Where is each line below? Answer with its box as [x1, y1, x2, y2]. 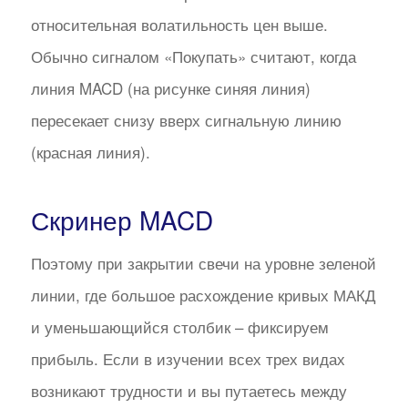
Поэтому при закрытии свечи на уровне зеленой [30, 250, 376, 274]
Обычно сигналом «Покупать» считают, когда [30, 45, 356, 68]
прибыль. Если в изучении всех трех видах [30, 346, 345, 370]
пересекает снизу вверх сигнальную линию [30, 108, 342, 132]
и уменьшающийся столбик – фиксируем [30, 314, 329, 338]
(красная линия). [30, 140, 150, 164]
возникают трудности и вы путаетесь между [30, 378, 347, 402]
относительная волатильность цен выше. [30, 13, 328, 36]
